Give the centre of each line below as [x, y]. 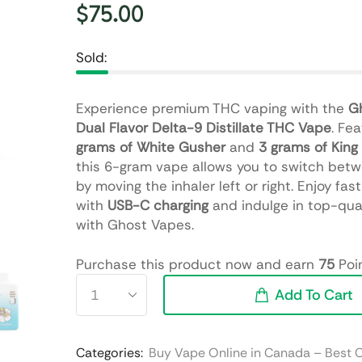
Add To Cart [314, 295]
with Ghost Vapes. [135, 225]
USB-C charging [158, 205]
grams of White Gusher [150, 147]
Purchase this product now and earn [197, 264]
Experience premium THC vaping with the [212, 108]
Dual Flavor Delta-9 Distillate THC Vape [203, 128]
